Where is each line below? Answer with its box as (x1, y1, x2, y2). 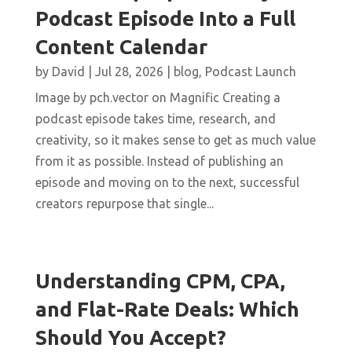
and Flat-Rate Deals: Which (35, 298, 299, 321)
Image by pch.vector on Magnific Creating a (35, 90, 280, 105)
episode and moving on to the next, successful (35, 175, 299, 190)
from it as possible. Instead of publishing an (35, 154, 284, 169)
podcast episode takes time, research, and (35, 112, 276, 126)
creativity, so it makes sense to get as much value (35, 133, 316, 148)
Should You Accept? (35, 326, 226, 350)
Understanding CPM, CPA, (35, 269, 285, 293)
